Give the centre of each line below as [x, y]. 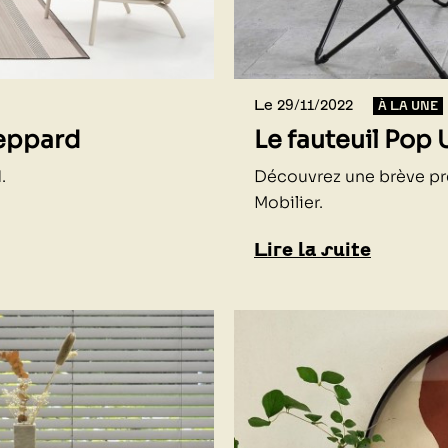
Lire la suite [312, 250]
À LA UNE [408, 106]
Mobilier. [290, 203]
